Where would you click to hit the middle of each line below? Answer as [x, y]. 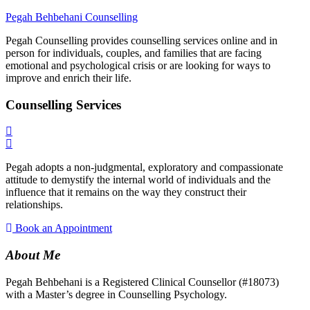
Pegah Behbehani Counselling [72, 17]
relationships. [34, 205]
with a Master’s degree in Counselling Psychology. [116, 294]
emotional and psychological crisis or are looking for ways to [138, 65]
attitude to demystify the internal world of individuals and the [138, 180]
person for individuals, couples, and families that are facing [134, 53]
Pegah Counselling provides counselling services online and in [142, 40]
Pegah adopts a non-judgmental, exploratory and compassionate [144, 167]
